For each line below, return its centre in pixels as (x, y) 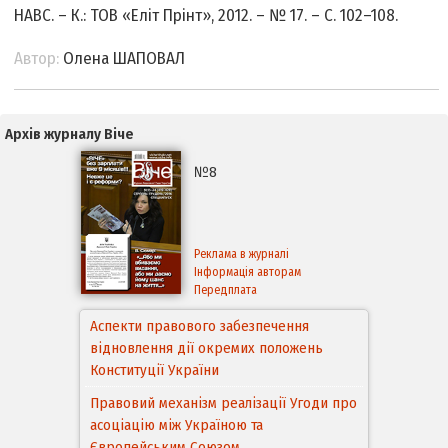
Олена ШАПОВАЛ (122, 59)
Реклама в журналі (241, 254)
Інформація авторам (247, 272)
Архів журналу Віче (69, 134)
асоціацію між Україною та (176, 425)
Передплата (225, 290)
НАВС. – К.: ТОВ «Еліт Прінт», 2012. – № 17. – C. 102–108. (206, 16)
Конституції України (154, 370)
